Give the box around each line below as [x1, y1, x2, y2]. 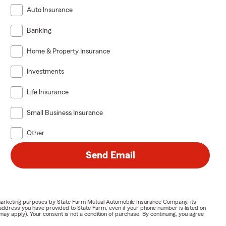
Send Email [85, 150, 135, 161]
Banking [27, 27, 52, 35]
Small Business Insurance [27, 109, 103, 117]
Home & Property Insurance [27, 47, 110, 55]
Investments [27, 68, 65, 76]
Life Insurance [27, 89, 69, 96]
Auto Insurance [27, 7, 73, 14]
